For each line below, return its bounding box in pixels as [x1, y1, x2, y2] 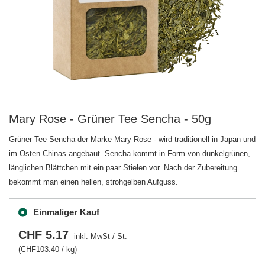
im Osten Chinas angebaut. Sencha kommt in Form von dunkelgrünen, [9, 149, 250, 158]
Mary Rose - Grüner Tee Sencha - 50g [9, 112, 211, 125]
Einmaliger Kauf [33, 207, 99, 217]
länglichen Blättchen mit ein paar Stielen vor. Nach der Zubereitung [9, 163, 237, 172]
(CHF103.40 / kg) [18, 245, 77, 254]
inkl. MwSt [72, 232, 110, 241]
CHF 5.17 [18, 228, 69, 241]
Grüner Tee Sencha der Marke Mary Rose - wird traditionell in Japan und [9, 135, 256, 144]
